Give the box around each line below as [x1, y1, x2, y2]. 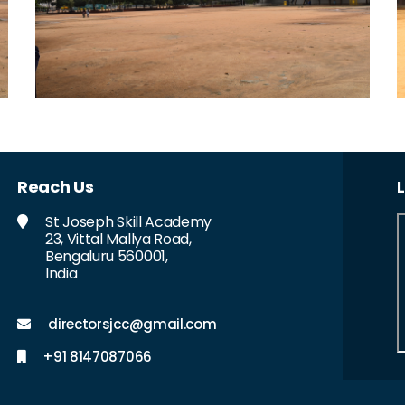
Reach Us [17, 174, 94, 198]
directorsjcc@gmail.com [44, 314, 217, 334]
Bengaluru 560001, [45, 245, 168, 267]
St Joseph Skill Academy [42, 211, 212, 232]
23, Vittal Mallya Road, [45, 228, 192, 250]
